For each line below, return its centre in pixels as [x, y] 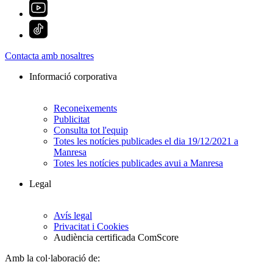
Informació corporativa [73, 77]
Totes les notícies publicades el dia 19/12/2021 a [146, 141]
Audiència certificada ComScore [116, 238]
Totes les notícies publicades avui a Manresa [138, 163]
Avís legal [73, 216]
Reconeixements [85, 108]
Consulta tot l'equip [91, 130]
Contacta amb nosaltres [49, 56]
